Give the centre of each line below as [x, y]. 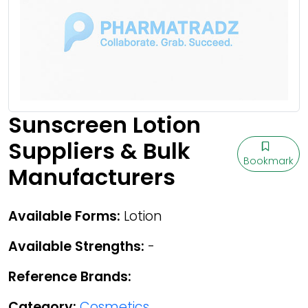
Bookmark [268, 161]
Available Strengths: [76, 246]
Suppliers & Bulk [99, 151]
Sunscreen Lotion [104, 125]
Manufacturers [92, 177]
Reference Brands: [70, 277]
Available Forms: [64, 216]
